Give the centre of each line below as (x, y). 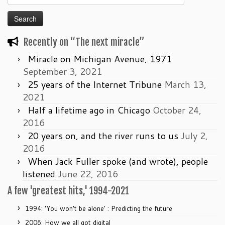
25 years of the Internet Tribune (95, 85)
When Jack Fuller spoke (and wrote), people (118, 161)
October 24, (177, 110)
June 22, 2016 (88, 174)
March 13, (185, 85)
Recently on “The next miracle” (84, 42)
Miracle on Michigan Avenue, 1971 (100, 59)
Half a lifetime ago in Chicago (89, 110)
